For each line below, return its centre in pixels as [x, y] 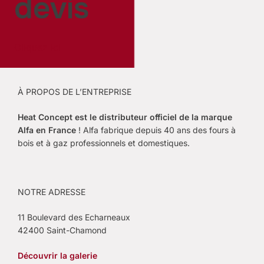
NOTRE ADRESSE [52, 192]
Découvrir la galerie [57, 255]
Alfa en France [47, 130]
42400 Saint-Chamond [62, 230]
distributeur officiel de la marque [166, 117]
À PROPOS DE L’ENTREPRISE [75, 91]
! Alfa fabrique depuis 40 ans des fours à [156, 130]
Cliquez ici [37, 47]
